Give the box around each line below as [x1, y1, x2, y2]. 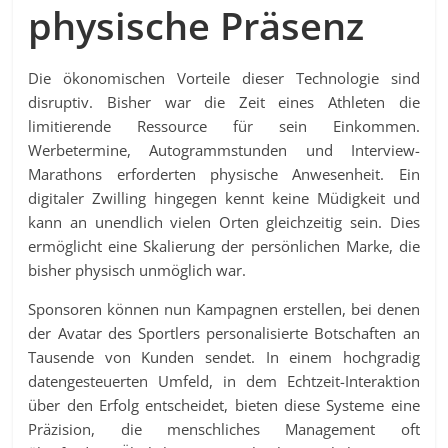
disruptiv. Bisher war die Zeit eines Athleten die [28, 92, 420, 113]
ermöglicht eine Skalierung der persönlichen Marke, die [28, 236, 420, 257]
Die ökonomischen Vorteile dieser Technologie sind [28, 68, 420, 89]
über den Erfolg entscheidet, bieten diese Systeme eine [28, 395, 420, 416]
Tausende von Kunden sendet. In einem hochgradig [28, 347, 420, 368]
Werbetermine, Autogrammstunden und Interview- [28, 140, 420, 161]
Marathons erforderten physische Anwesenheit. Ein [28, 164, 420, 185]
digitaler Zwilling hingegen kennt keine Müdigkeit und [28, 188, 420, 209]
